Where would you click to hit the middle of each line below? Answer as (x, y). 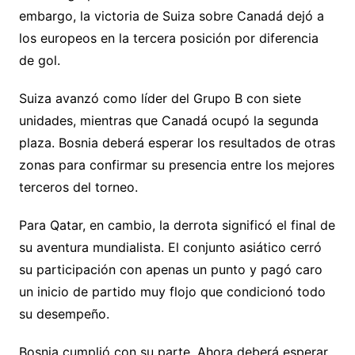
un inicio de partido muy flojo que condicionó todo (172, 291)
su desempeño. (64, 313)
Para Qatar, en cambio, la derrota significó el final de (177, 225)
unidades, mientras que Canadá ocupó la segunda (168, 120)
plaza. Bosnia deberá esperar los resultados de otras (177, 142)
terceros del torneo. (78, 187)
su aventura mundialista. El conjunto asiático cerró (170, 247)
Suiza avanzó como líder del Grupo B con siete (160, 98)
